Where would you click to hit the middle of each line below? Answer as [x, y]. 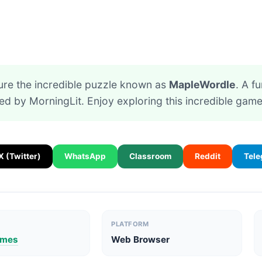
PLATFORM [130, 224]
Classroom [150, 156]
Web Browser [141, 239]
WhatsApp [85, 156]
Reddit [208, 156]
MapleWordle [202, 85]
